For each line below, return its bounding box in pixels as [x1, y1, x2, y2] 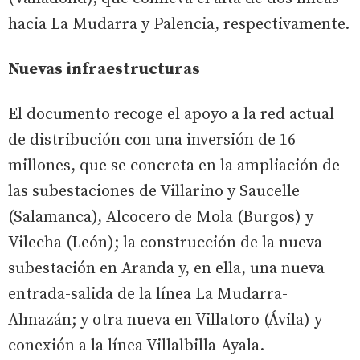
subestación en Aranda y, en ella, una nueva [8, 258, 325, 279]
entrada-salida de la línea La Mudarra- [8, 284, 288, 305]
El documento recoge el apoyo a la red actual [8, 104, 334, 125]
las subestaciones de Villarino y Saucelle [8, 181, 300, 202]
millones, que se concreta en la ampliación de [8, 155, 340, 176]
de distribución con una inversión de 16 [8, 129, 296, 150]
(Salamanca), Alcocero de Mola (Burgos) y [8, 207, 313, 227]
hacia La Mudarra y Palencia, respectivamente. [8, 14, 350, 35]
